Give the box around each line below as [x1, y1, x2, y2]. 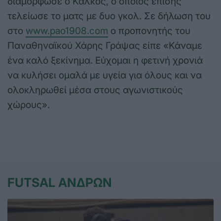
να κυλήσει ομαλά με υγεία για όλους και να [7, 70, 202, 81]
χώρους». [7, 99, 50, 111]
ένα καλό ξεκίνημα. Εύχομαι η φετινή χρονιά [7, 55, 203, 67]
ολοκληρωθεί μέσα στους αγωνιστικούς [7, 84, 183, 96]
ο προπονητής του [108, 25, 190, 37]
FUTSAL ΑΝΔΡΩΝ [7, 175, 112, 190]
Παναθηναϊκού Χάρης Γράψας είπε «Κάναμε [7, 40, 202, 52]
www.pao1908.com [26, 25, 108, 37]
